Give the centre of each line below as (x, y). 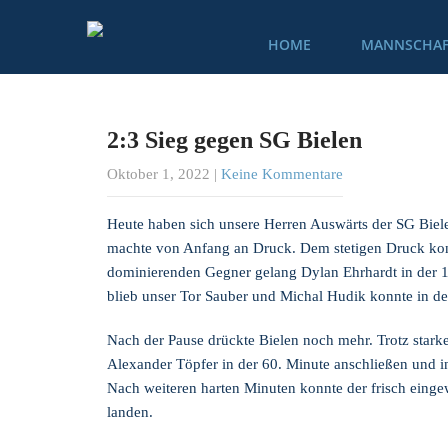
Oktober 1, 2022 (158, 174)
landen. (130, 412)
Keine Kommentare (282, 174)
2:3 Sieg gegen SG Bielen (234, 140)
